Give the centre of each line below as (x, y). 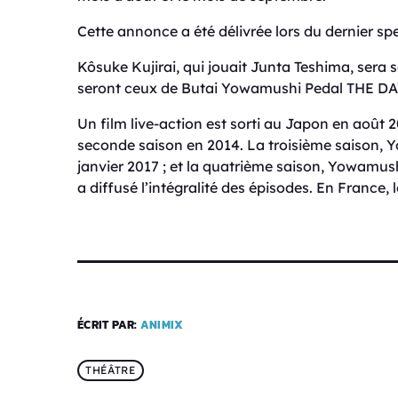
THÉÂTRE (111, 370)
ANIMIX (162, 325)
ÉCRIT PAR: (109, 325)
